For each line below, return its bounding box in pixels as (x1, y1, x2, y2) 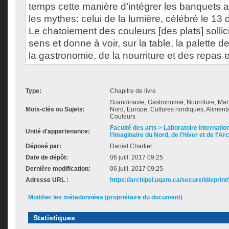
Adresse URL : (26, 176, 68, 184)
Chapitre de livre (110, 87, 156, 95)
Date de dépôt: (26, 154, 68, 161)
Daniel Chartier (110, 143, 152, 150)
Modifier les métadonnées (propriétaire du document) (28, 194, 182, 201)
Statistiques (33, 214, 75, 222)
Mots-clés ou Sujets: (26, 106, 85, 113)
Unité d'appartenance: (26, 128, 90, 135)
